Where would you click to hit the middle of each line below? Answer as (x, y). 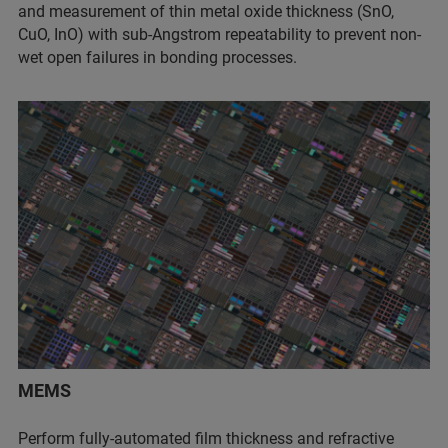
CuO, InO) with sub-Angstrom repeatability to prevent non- (219, 35)
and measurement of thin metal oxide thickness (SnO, (206, 12)
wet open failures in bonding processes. (157, 58)
